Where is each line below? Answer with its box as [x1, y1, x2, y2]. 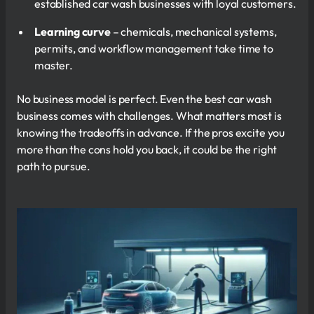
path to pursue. [17, 158, 90, 173]
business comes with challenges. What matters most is [17, 108, 282, 123]
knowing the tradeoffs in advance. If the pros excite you [17, 125, 285, 139]
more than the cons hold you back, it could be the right [17, 142, 278, 156]
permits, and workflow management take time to [34, 41, 273, 55]
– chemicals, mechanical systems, [110, 24, 277, 39]
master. [34, 57, 73, 72]
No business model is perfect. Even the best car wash [17, 91, 272, 106]
